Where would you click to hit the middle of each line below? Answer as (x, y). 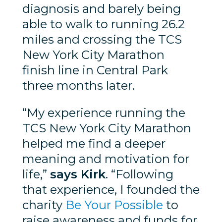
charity (44, 205)
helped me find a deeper (94, 143)
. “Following (139, 174)
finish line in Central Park (95, 70)
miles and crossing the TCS (102, 39)
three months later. (80, 85)
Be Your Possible (114, 205)
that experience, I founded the (111, 189)
